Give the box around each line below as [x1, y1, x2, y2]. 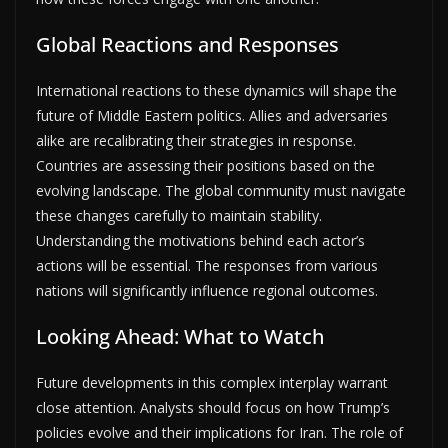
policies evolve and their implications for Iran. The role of [36, 422, 403, 442]
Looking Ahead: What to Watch [36, 322, 324, 350]
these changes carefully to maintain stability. [36, 205, 322, 225]
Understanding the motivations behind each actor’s [36, 230, 365, 250]
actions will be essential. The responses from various [36, 255, 378, 275]
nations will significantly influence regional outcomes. [36, 280, 378, 300]
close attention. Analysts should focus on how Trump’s [36, 397, 390, 417]
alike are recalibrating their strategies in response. [36, 130, 356, 150]
